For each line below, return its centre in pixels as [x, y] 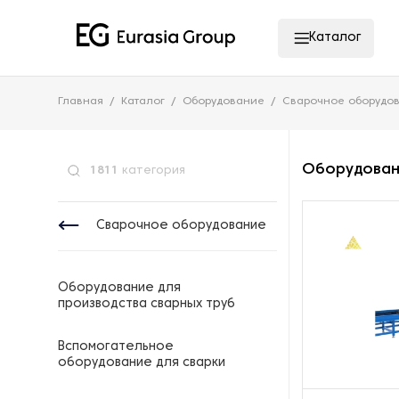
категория [152, 171]
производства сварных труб [147, 304]
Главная [81, 102]
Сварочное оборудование [181, 226]
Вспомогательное [116, 347]
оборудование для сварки [142, 363]
